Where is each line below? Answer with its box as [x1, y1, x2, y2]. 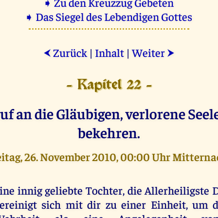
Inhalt [95, 45, 124, 59]
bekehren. [78, 122, 140, 142]
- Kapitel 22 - [66, 79, 152, 91]
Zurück [51, 45, 87, 59]
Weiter [132, 45, 167, 59]
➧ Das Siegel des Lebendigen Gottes [24, 9, 194, 23]
